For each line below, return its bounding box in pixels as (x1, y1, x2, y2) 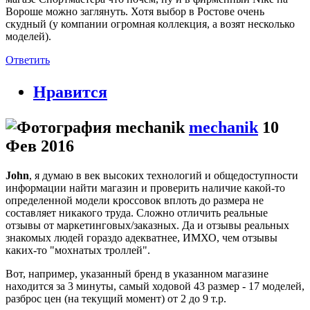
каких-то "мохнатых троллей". (6, 244, 150, 256)
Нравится (33, 83, 107, 101)
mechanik (189, 118, 258, 136)
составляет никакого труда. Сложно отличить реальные (6, 206, 268, 219)
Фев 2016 (6, 137, 74, 155)
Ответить (6, 54, 50, 66)
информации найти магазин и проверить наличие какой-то (6, 181, 285, 194)
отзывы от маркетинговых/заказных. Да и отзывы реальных (6, 219, 289, 231)
